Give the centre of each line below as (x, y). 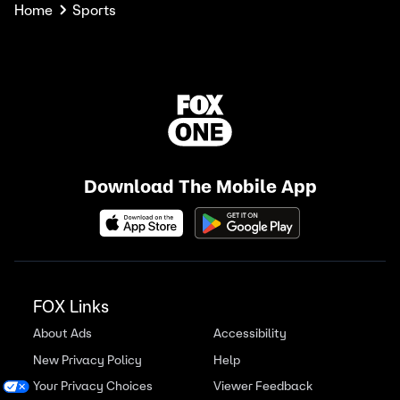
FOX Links (71, 307)
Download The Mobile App (200, 187)
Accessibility (250, 333)
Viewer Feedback (263, 386)
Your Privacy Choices (92, 386)
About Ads (62, 333)
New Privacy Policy (87, 359)
